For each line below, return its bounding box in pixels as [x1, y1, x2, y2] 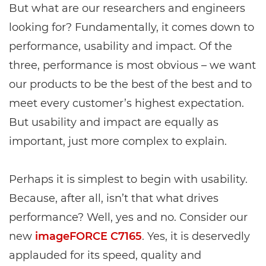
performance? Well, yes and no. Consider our [9, 211, 248, 224]
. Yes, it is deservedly [142, 230, 250, 243]
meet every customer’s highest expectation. [9, 97, 244, 110]
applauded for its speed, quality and [9, 249, 201, 262]
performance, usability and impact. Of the [9, 40, 232, 53]
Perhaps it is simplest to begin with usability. [9, 173, 248, 186]
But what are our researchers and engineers [9, 2, 245, 15]
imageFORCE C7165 [35, 230, 142, 243]
